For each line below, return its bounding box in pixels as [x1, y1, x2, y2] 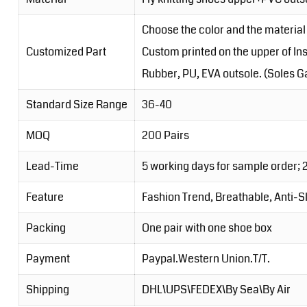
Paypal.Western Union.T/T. [141, 251, 270, 267]
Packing [25, 220, 66, 236]
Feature [25, 189, 64, 206]
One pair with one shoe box [141, 220, 272, 236]
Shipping [25, 282, 69, 298]
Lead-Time [25, 158, 79, 175]
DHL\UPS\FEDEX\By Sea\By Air [141, 282, 291, 298]
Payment [25, 251, 70, 267]
